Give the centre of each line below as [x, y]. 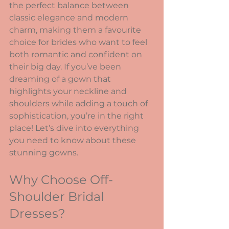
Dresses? [37, 213]
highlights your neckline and [69, 91]
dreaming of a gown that [61, 79]
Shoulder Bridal [58, 197]
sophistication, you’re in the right [77, 116]
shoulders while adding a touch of [79, 104]
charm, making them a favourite [76, 30]
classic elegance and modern [70, 18]
